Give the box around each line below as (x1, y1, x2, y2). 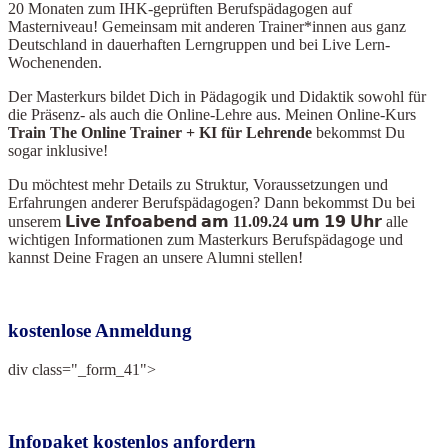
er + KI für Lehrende (168, 124, 312, 142)
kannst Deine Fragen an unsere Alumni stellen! (8, 249, 303, 267)
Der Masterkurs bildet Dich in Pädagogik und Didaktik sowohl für (8, 88, 426, 106)
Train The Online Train (8, 124, 168, 142)
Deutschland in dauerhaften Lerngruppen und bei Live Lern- (8, 36, 390, 54)
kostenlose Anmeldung (8, 319, 192, 341)
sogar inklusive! (8, 142, 108, 160)
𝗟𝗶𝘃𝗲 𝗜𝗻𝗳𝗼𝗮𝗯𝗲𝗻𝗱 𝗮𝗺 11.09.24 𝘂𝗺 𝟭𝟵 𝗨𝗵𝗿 (65, 213, 382, 231)
